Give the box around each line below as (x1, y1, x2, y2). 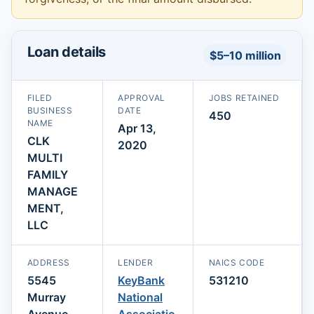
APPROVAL (118, 92, 165, 103)
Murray (27, 289, 66, 304)
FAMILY (27, 167, 68, 182)
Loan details (27, 43, 106, 60)
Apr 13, (118, 121, 157, 135)
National (118, 289, 163, 304)
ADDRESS (27, 257, 70, 268)
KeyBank (118, 273, 165, 287)
